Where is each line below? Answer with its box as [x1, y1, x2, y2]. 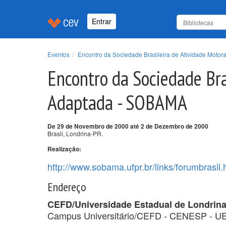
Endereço [47, 179, 86, 195]
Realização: [47, 144, 81, 153]
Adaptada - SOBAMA [47, 89, 187, 116]
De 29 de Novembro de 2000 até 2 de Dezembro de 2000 [47, 122, 208, 131]
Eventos [47, 49, 70, 59]
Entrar [92, 16, 111, 27]
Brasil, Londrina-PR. [47, 129, 103, 138]
